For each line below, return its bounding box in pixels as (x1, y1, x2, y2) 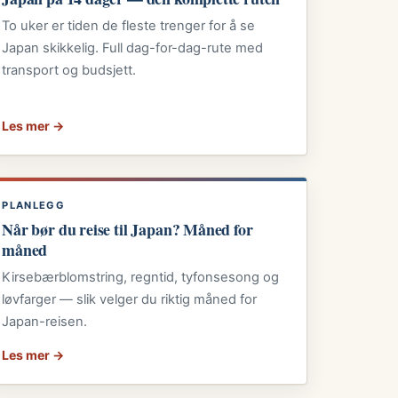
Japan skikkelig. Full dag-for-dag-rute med (2, 40, 264, 57)
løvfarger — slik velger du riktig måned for (2, 291, 258, 308)
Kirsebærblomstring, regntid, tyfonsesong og (2, 269, 280, 286)
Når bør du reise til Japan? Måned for (2, 217, 253, 241)
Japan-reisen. (2, 314, 88, 330)
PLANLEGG (2, 198, 65, 211)
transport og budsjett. (2, 62, 137, 79)
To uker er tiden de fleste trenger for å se (2, 18, 256, 35)
